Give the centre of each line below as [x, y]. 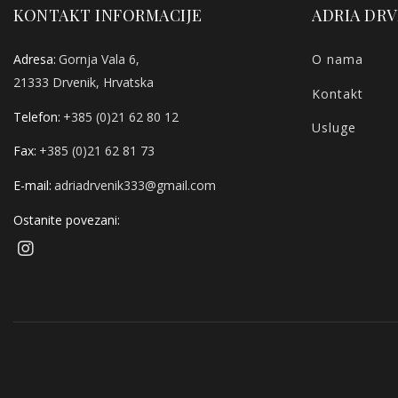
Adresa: [35, 59]
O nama [338, 59]
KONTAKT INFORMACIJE [108, 16]
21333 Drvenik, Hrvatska [84, 82]
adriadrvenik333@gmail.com [135, 186]
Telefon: [37, 116]
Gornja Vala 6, [99, 59]
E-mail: [32, 186]
